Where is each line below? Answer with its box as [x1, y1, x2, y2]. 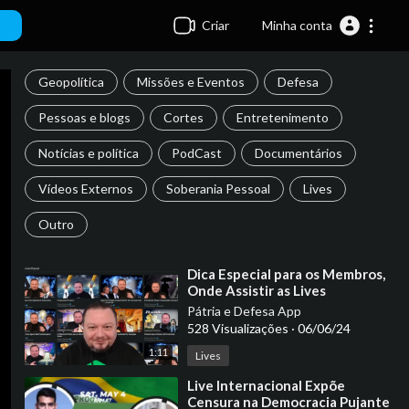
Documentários [254, 145, 342, 161]
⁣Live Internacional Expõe [186, 377, 345, 393]
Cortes [163, 110, 204, 125]
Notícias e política [37, 145, 139, 161]
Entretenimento [236, 110, 329, 125]
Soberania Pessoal [165, 181, 270, 196]
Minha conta [257, 17, 338, 33]
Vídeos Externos [37, 181, 133, 196]
